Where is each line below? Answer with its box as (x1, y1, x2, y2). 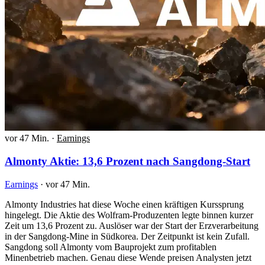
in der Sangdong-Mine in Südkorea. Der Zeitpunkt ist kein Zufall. (5, 231, 250, 241)
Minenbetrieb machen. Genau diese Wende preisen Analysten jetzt (5, 252, 251, 263)
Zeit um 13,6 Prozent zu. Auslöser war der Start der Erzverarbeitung (5, 220, 258, 231)
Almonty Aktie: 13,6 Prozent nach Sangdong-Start (5, 154, 250, 167)
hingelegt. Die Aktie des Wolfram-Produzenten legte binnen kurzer (5, 209, 253, 220)
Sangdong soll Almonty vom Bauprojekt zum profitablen (5, 241, 216, 252)
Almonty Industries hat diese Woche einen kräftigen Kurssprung (5, 199, 244, 209)
